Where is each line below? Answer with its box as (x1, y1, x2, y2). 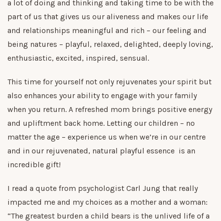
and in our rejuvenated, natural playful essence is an (7, 146, 195, 155)
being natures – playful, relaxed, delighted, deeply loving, (7, 39, 213, 49)
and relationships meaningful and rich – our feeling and (7, 25, 207, 35)
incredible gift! (7, 159, 61, 169)
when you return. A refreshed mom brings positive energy (7, 104, 212, 114)
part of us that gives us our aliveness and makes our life (7, 11, 208, 21)
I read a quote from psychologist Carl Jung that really (7, 183, 198, 193)
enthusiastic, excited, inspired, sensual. (7, 53, 151, 63)
